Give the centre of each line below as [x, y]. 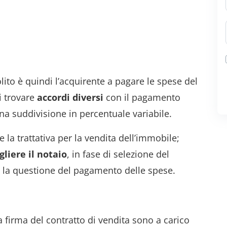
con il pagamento [142, 97]
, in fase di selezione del [118, 154]
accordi [53, 97]
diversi [88, 97]
